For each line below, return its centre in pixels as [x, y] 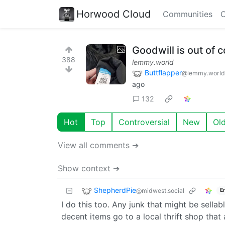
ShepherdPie [115, 190]
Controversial [144, 122]
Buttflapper [163, 73]
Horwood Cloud [114, 14]
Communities [188, 14]
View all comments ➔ [98, 145]
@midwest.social [160, 190]
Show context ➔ [89, 168]
